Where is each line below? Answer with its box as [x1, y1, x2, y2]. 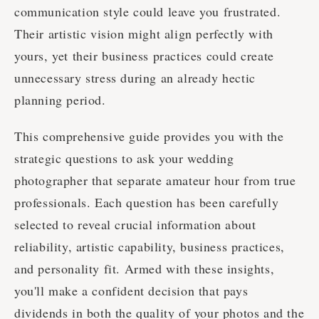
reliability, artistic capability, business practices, [14, 238, 285, 256]
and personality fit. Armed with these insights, [14, 260, 275, 278]
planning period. [14, 91, 106, 109]
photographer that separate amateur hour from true [14, 172, 296, 189]
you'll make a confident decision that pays [14, 282, 249, 300]
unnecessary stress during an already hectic [14, 69, 256, 87]
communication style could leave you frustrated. [14, 3, 281, 21]
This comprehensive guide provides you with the [14, 127, 284, 145]
